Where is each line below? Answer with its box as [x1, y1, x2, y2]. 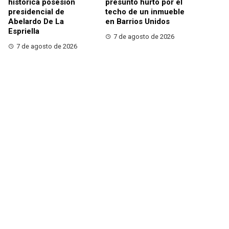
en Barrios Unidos [105, 17, 170, 27]
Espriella [8, 27, 39, 36]
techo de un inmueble [105, 7, 185, 17]
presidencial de [8, 7, 64, 17]
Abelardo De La [8, 17, 64, 27]
